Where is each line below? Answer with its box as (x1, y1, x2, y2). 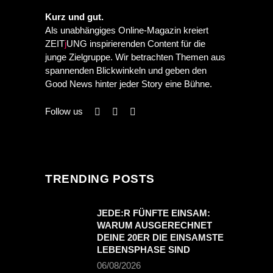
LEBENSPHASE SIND (97, 244, 190, 255)
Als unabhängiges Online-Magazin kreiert (45, 25, 208, 35)
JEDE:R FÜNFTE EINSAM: (97, 208, 210, 218)
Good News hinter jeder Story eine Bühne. (45, 79, 212, 89)
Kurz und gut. (45, 12, 104, 22)
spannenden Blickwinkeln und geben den (45, 65, 207, 76)
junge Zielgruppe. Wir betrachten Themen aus (45, 52, 225, 62)
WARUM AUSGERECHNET (97, 220, 212, 230)
